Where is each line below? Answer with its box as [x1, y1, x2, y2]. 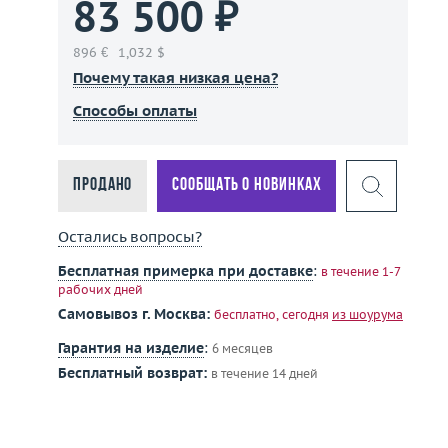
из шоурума [332, 307, 403, 322]
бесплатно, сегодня [214, 307, 332, 322]
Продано [73, 176, 133, 195]
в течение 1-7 [321, 264, 400, 279]
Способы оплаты [73, 101, 197, 120]
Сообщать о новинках [172, 176, 322, 195]
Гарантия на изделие [58, 339, 204, 357]
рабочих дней [58, 282, 143, 297]
